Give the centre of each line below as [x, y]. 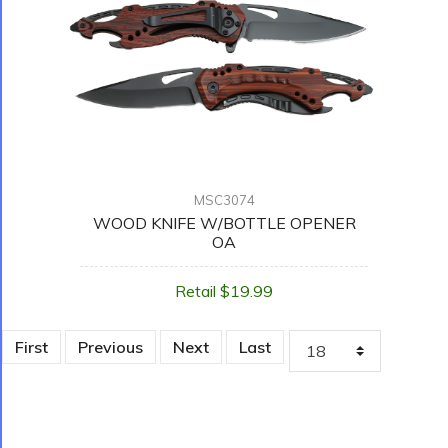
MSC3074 [224, 200]
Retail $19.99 [224, 291]
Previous [111, 346]
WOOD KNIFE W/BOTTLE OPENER [224, 223]
